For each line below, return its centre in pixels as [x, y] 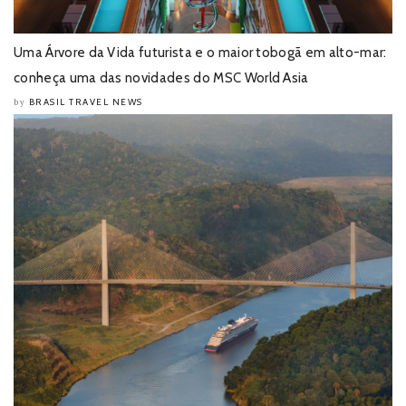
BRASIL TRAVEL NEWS [86, 102]
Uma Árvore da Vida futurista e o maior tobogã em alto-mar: [200, 53]
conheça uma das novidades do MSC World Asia [161, 78]
